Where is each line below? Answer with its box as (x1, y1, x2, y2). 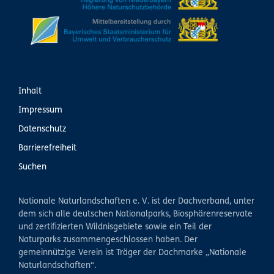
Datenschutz (18, 125, 66, 134)
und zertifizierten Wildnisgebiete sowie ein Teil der (18, 223, 212, 232)
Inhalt (18, 87, 42, 96)
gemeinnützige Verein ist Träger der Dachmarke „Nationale (18, 248, 246, 257)
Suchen (18, 163, 46, 172)
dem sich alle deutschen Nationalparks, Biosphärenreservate (18, 210, 253, 219)
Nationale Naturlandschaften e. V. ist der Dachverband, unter (18, 197, 254, 206)
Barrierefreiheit (18, 144, 76, 153)
